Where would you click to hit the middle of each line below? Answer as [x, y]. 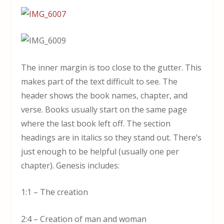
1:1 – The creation [55, 192]
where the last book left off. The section [96, 123]
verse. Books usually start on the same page [104, 109]
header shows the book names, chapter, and [104, 95]
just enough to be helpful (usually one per [100, 151]
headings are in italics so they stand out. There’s [111, 137]
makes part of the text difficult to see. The [99, 81]
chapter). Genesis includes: [70, 165]
